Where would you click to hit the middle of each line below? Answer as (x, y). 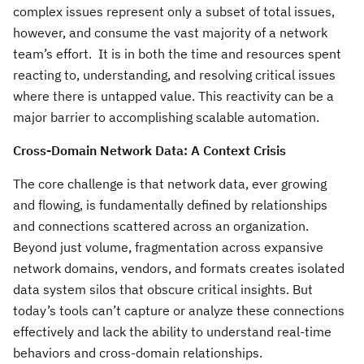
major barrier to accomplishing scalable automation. (166, 117)
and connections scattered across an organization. (161, 226)
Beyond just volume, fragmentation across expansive (168, 247)
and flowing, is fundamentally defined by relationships (170, 205)
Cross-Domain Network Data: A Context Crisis (149, 150)
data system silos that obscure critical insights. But (163, 289)
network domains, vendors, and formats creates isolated (179, 268)
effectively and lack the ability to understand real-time (172, 331)
